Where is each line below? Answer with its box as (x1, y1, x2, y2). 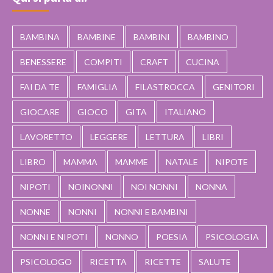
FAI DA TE (20, 81, 60, 92)
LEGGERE (90, 131, 128, 142)
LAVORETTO (20, 131, 73, 142)
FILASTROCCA (135, 81, 195, 92)
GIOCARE (20, 106, 60, 117)
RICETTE (144, 256, 181, 267)
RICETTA (90, 256, 127, 267)
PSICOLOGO (20, 256, 72, 267)
